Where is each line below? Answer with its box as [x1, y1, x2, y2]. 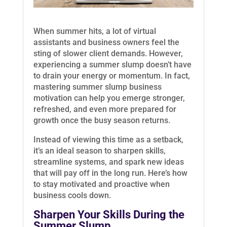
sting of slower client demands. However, [33, 49, 183, 59]
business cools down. [33, 191, 111, 201]
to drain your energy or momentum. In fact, [33, 71, 190, 81]
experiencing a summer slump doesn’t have [33, 60, 192, 70]
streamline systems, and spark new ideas [33, 157, 184, 167]
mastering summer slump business [33, 82, 162, 92]
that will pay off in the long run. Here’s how [33, 168, 187, 178]
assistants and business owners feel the [33, 37, 179, 48]
